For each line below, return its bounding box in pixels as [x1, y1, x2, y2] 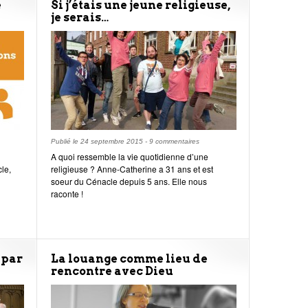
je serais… [51, 11, 109, 24]
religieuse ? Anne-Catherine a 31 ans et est [51, 163, 213, 175]
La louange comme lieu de [51, 252, 208, 265]
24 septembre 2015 [80, 137, 143, 145]
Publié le [51, 137, 80, 145]
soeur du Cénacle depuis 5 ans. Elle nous [51, 175, 207, 187]
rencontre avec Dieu [51, 265, 173, 278]
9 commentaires [149, 137, 199, 145]
